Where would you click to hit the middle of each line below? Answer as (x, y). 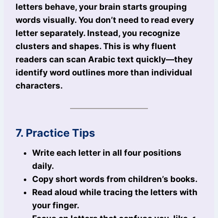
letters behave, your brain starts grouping (101, 7)
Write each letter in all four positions (107, 153)
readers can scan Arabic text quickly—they (104, 60)
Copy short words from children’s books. (115, 179)
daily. (43, 166)
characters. (39, 86)
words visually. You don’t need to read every (105, 20)
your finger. (56, 206)
